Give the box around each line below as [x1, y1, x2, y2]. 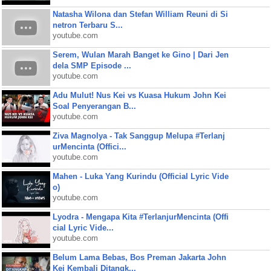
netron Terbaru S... [52, 21, 123, 30]
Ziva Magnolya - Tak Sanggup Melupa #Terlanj [52, 131, 225, 140]
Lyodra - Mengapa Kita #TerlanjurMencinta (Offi [52, 212, 229, 221]
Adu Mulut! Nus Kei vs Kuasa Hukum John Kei [52, 91, 226, 100]
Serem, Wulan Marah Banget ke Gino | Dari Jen [52, 50, 229, 59]
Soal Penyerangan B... [52, 102, 136, 111]
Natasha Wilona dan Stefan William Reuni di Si [52, 10, 228, 19]
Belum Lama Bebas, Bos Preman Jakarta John [52, 253, 226, 262]
